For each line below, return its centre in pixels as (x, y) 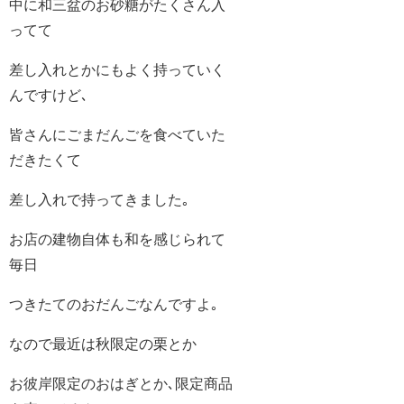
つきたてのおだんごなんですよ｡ (114, 304)
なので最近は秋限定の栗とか (103, 344)
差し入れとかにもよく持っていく (117, 70)
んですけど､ (49, 95)
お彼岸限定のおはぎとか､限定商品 (121, 384)
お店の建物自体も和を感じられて (117, 239)
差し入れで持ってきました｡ (99, 200)
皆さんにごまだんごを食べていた (117, 135)
